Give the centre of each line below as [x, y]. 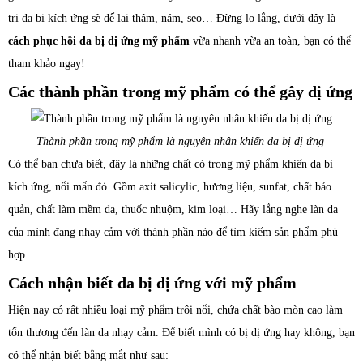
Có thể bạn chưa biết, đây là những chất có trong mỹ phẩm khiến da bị [171, 164]
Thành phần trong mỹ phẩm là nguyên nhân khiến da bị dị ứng [181, 141]
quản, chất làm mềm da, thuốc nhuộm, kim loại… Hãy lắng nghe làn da [173, 209]
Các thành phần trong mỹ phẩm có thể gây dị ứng [180, 92]
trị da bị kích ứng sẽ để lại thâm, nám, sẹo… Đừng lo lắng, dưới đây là [172, 18]
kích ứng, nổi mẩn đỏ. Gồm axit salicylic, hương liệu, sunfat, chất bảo [170, 187]
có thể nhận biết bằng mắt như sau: [88, 355]
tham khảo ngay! [47, 64]
